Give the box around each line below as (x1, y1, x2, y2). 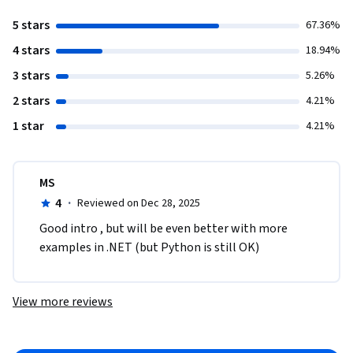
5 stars (13, 17, 50, 35)
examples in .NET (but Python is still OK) (39, 239, 259, 257)
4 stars (13, 42, 50, 60)
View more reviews (13, 293, 113, 311)
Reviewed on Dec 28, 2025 (76, 195, 200, 212)
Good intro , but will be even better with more (39, 220, 288, 238)
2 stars (13, 92, 50, 110)
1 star (13, 117, 44, 136)
